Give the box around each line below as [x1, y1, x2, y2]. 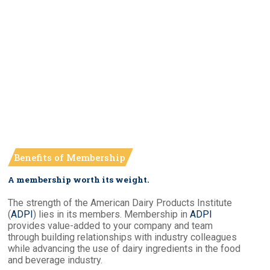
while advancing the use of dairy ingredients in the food [8, 243, 241, 255]
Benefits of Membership [14, 151, 126, 164]
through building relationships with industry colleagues [8, 231, 237, 243]
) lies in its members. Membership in [33, 209, 190, 221]
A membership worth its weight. [8, 174, 150, 186]
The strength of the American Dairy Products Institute [8, 197, 233, 209]
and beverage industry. [8, 254, 103, 266]
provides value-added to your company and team [8, 220, 213, 232]
